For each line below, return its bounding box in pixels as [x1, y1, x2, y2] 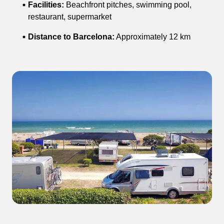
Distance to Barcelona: [28, 32, 114, 41]
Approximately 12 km [114, 32, 190, 41]
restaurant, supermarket [28, 12, 111, 21]
